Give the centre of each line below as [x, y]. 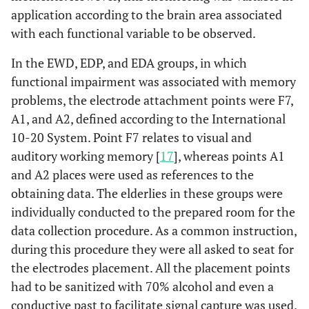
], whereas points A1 [229, 156]
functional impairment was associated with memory [153, 81]
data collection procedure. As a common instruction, [154, 230]
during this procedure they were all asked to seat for [152, 249]
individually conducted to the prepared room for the [153, 212]
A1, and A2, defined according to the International [148, 119]
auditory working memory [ [86, 156]
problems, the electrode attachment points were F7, [152, 100]
